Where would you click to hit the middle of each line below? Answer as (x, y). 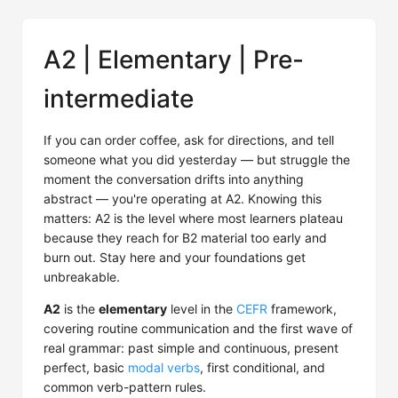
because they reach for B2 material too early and (185, 238)
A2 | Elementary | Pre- (174, 60)
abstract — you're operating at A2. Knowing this (183, 199)
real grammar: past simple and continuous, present (191, 348)
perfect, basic (86, 367)
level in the (202, 309)
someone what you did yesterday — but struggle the (197, 159)
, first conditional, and (263, 367)
